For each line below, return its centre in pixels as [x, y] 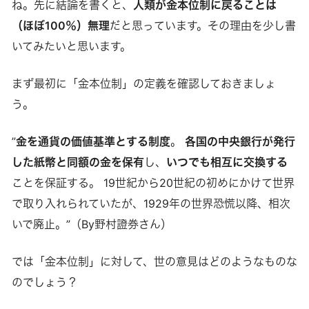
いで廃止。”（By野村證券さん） [91, 224]
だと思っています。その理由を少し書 [202, 25]
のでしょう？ [44, 282]
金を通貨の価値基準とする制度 [93, 141]
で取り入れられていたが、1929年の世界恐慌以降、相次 [151, 203]
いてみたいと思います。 [71, 46]
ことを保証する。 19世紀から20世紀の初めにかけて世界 [153, 182]
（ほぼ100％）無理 [60, 25]
